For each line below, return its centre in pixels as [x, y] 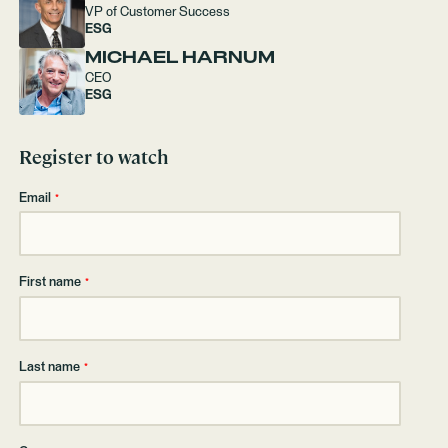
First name [49, 283]
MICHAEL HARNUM [180, 59]
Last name [49, 368]
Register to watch [93, 158]
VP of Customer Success [158, 12]
